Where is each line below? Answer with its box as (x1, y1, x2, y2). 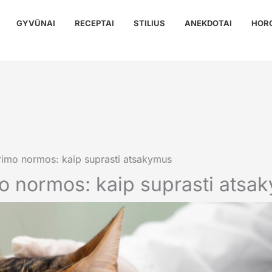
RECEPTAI (75, 18, 114, 28)
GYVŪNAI (16, 18, 55, 28)
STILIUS (134, 18, 165, 28)
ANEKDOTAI (185, 18, 232, 28)
